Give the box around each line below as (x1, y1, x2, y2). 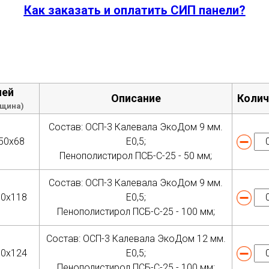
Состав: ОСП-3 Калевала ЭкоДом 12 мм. (46, 233, 226, 244)
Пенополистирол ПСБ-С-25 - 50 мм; (59, 150, 212, 162)
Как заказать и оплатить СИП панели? (23, 3, 246, 17)
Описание (110, 92, 161, 104)
